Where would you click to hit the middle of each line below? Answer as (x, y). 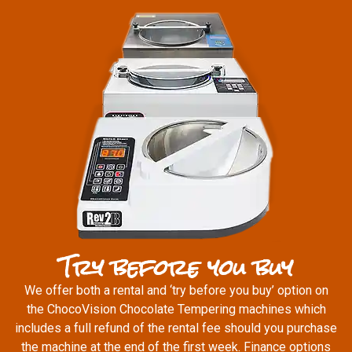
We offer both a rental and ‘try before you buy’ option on (176, 291)
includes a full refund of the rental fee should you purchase (176, 328)
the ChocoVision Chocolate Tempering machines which (176, 310)
